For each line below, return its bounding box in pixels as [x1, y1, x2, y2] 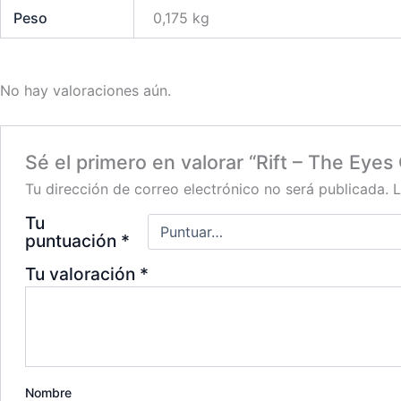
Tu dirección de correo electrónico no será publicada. [24, 179, 388, 198]
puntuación [24, 229, 121, 252]
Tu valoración [24, 262, 140, 285]
